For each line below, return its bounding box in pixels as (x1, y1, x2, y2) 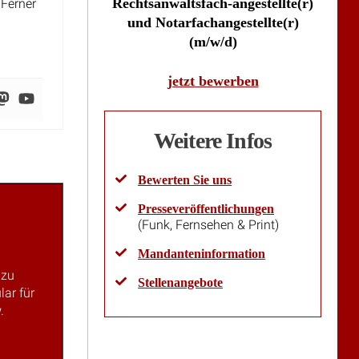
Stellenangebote (138, 275, 224, 289)
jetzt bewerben (167, 72, 259, 89)
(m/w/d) (188, 33, 237, 50)
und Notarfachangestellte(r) (127, 14, 299, 30)
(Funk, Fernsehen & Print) (138, 216, 280, 232)
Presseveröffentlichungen (138, 201, 275, 216)
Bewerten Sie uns (138, 172, 232, 187)
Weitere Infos (153, 128, 272, 154)
